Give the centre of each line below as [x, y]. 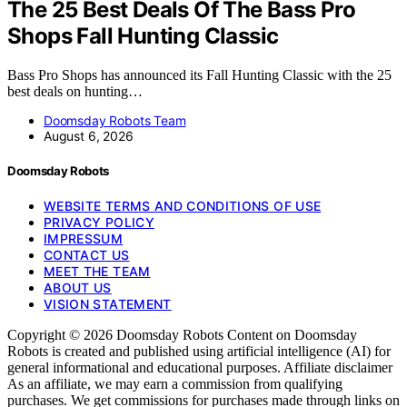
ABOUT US [78, 287]
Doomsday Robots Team [115, 120]
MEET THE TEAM [97, 271]
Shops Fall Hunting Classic [143, 35]
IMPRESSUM [84, 238]
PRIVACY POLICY [99, 222]
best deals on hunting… [75, 91]
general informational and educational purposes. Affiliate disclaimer [200, 367]
